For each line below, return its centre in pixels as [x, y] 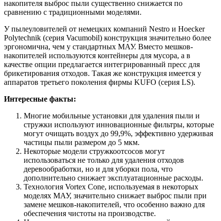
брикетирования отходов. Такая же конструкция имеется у [103, 74]
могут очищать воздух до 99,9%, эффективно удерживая [118, 134]
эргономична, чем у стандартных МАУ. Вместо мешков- [98, 47]
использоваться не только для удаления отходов [104, 160]
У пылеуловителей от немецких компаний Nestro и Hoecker [104, 29]
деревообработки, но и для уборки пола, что [98, 169]
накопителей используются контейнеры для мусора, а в [97, 56]
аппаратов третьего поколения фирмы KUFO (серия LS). [100, 82]
